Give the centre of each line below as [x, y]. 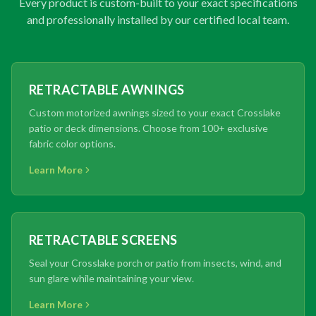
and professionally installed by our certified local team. [158, 19]
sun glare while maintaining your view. [111, 278]
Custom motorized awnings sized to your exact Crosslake [155, 112]
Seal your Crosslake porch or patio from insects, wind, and [155, 262]
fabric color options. [72, 143]
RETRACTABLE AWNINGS [107, 89]
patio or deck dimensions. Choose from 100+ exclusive [148, 128]
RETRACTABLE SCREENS [103, 239]
